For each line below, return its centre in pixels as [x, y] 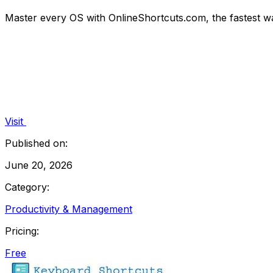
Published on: [36, 143]
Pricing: [22, 231]
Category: [27, 187]
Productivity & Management [69, 209]
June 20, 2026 [39, 165]
